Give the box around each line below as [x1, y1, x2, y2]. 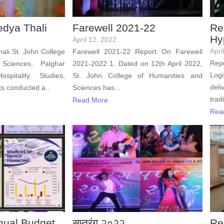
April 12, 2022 [72, 35, 116, 43]
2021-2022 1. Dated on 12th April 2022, [72, 59, 202, 67]
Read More [72, 96, 108, 104]
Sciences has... [72, 83, 120, 91]
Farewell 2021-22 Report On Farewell [72, 47, 202, 55]
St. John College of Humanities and [72, 71, 202, 79]
